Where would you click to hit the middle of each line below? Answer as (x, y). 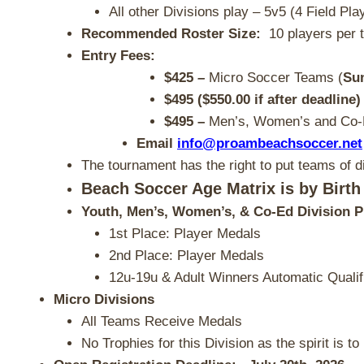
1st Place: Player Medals (189, 234)
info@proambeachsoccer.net (270, 143)
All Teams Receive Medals (162, 321)
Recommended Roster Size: (171, 34)
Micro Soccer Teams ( (276, 78)
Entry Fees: (118, 56)
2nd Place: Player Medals (188, 256)
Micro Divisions (104, 299)
